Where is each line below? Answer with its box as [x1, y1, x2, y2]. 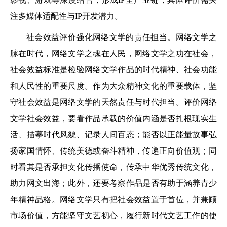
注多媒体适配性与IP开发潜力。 [10, 12, 123, 20]
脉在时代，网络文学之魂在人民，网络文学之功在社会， [10, 49, 217, 58]
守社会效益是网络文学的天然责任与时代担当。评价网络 [10, 98, 217, 106]
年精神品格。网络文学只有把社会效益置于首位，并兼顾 [10, 195, 217, 204]
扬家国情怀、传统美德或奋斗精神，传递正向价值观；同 [10, 146, 217, 155]
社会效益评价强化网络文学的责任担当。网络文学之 [26, 33, 217, 42]
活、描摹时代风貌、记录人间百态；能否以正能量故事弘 [10, 130, 217, 139]
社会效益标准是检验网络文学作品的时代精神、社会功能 [10, 65, 217, 74]
